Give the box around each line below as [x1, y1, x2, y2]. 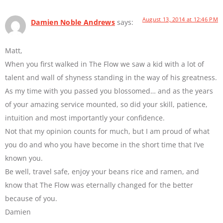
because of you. [5, 193, 57, 203]
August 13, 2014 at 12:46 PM [142, 15, 218, 23]
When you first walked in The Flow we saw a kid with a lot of [5, 59, 204, 69]
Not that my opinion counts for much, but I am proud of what [5, 126, 210, 136]
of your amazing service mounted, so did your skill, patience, [5, 99, 208, 109]
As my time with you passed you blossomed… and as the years [5, 86, 213, 96]
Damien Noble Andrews [31, 17, 115, 27]
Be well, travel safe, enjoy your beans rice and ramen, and [5, 166, 199, 176]
